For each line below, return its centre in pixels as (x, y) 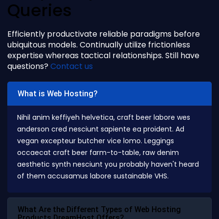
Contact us (72, 66)
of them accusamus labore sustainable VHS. (93, 176)
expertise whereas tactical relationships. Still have (103, 56)
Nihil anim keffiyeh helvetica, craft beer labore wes (104, 118)
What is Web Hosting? (58, 94)
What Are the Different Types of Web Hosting (99, 210)
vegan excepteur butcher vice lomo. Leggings (96, 141)
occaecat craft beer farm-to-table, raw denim (98, 153)
